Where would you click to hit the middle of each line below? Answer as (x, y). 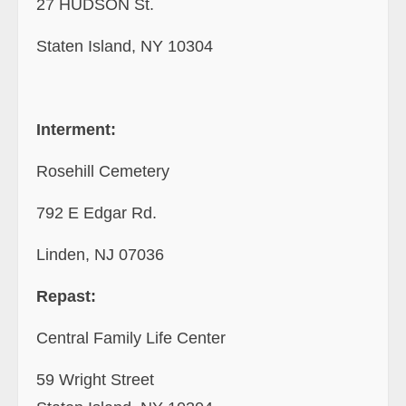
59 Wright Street (95, 379)
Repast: (66, 296)
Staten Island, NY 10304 (125, 46)
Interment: (76, 129)
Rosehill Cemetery (105, 171)
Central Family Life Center (131, 338)
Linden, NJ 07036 (100, 254)
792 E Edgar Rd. (97, 213)
